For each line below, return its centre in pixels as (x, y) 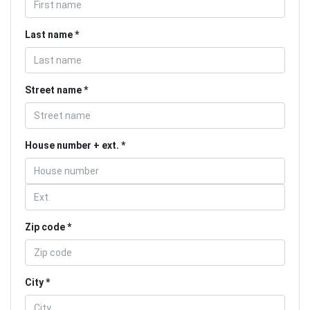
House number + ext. (72, 145)
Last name (49, 34)
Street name (53, 90)
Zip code (45, 227)
